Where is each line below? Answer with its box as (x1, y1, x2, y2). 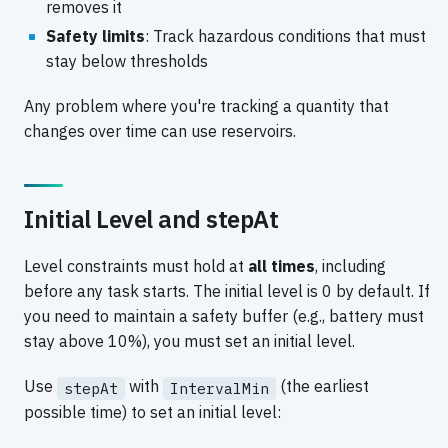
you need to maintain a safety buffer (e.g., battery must (24, 306, 424, 327)
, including (315, 256, 386, 277)
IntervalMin (170, 378, 269, 398)
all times (248, 256, 315, 277)
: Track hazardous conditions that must (144, 25, 426, 46)
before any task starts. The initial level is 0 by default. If (24, 281, 430, 302)
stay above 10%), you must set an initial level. (24, 331, 355, 352)
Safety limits (45, 25, 145, 46)
